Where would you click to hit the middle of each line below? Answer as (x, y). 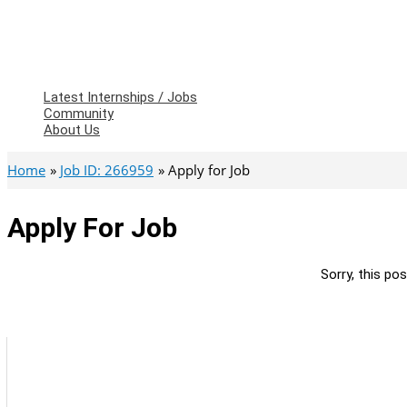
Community (79, 114)
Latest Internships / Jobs (120, 97)
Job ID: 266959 (107, 170)
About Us (72, 130)
